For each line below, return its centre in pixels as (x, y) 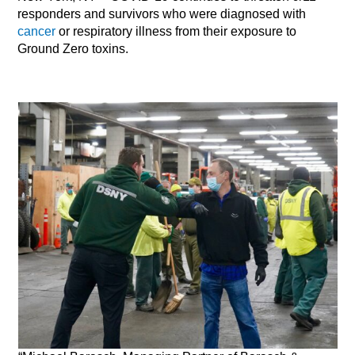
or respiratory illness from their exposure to (176, 32)
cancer (37, 32)
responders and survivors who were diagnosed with (162, 14)
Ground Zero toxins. (73, 49)
